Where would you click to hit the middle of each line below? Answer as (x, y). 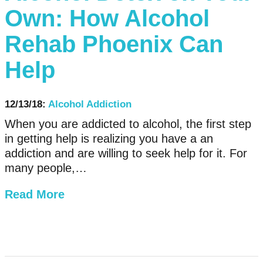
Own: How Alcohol (107, 18)
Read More (35, 194)
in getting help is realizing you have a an (109, 138)
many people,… (46, 168)
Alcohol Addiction (90, 104)
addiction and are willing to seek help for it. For (126, 153)
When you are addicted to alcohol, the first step (128, 124)
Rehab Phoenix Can (114, 44)
